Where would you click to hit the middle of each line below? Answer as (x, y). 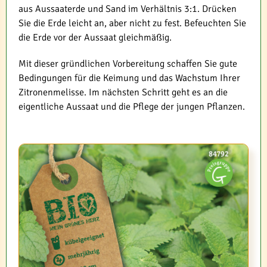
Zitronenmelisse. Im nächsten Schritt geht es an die (123, 92)
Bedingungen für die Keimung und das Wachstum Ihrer (129, 78)
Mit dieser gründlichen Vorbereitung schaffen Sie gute (128, 64)
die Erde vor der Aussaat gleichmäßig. (95, 38)
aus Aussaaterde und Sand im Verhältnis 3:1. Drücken (128, 9)
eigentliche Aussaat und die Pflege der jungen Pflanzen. (132, 107)
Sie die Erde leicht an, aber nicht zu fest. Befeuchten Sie (132, 23)
